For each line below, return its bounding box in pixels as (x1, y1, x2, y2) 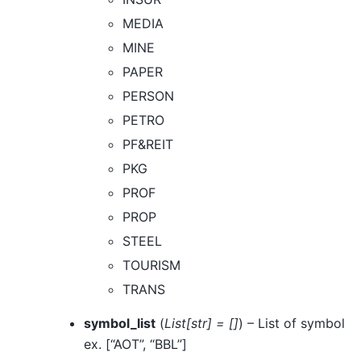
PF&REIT (122, 136, 173, 153)
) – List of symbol (239, 315, 345, 332)
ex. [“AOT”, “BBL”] (84, 336, 187, 353)
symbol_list (84, 315, 156, 332)
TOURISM (122, 257, 180, 274)
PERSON (122, 88, 174, 105)
